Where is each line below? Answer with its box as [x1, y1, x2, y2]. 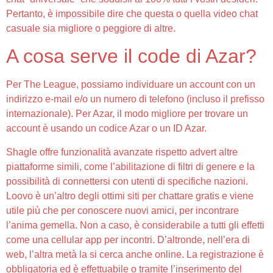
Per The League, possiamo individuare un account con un [6, 79, 255, 90]
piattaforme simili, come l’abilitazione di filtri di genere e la [6, 161, 255, 172]
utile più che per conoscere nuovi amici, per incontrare [6, 205, 239, 216]
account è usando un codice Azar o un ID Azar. [6, 123, 207, 134]
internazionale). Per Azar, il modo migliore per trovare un [6, 108, 248, 119]
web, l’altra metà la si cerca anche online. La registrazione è [6, 249, 264, 260]
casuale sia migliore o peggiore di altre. [6, 23, 175, 34]
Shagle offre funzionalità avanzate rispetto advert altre [6, 146, 238, 157]
